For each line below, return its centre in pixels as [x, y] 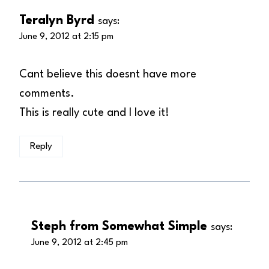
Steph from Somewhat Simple [119, 227]
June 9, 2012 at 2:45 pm [80, 243]
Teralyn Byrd [57, 21]
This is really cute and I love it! [94, 113]
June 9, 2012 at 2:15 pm [66, 37]
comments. [47, 94]
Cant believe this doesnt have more [108, 75]
